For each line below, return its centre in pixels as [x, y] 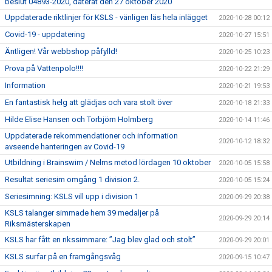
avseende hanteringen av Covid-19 [65, 147]
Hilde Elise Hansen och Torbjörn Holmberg [79, 119]
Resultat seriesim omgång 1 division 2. [72, 179]
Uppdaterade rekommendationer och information [91, 136]
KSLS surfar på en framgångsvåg [63, 257]
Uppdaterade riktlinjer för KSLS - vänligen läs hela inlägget [106, 17]
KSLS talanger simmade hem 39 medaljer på [82, 213]
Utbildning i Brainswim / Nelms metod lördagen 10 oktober [108, 162]
